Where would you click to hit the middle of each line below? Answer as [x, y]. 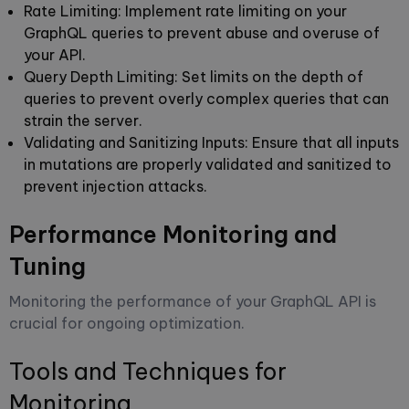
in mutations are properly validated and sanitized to [208, 164]
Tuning [47, 266]
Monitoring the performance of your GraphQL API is [193, 301]
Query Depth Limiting [99, 76]
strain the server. [83, 120]
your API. [55, 54]
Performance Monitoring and [173, 234]
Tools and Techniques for [148, 371]
